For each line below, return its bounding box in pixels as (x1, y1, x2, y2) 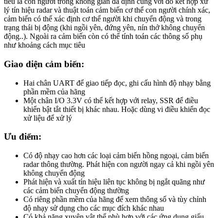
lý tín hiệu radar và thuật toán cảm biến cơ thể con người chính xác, (4, 6, 210, 15)
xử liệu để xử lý (23, 113, 72, 122)
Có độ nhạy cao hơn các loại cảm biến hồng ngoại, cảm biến (23, 151, 209, 160)
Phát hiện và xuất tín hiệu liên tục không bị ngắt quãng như (23, 178, 205, 186)
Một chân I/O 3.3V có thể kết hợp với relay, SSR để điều (23, 96, 198, 105)
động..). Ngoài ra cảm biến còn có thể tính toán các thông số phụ (4, 32, 202, 41)
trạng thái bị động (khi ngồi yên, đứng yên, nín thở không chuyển (4, 23, 205, 32)
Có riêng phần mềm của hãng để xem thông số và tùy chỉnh (23, 195, 206, 204)
